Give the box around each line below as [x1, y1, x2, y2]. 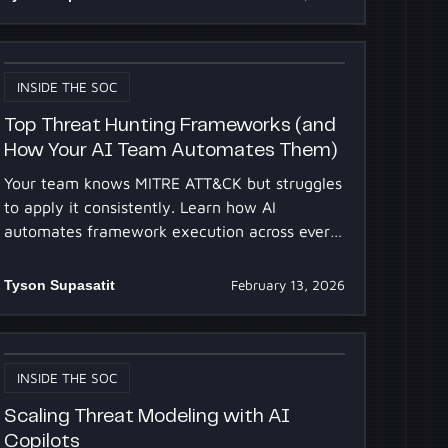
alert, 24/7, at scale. [4, 245, 153, 264]
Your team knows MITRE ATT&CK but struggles [4, 173, 343, 192]
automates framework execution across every [4, 221, 340, 240]
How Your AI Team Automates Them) [4, 141, 338, 161]
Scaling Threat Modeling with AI [4, 407, 291, 427]
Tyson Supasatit [4, 276, 116, 293]
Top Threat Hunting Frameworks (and [4, 116, 337, 136]
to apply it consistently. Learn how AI [4, 197, 277, 216]
